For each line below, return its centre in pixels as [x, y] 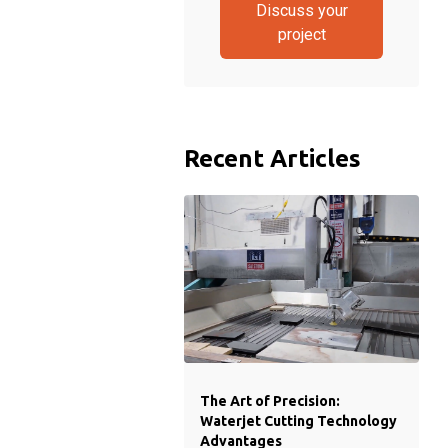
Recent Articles [272, 158]
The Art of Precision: [270, 401]
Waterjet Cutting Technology [298, 421]
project [301, 34]
